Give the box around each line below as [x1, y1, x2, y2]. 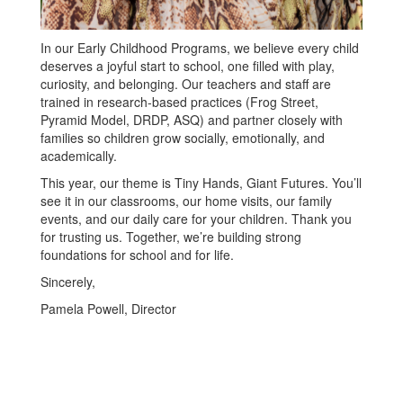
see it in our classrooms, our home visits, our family [40, 191, 332, 210]
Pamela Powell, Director [40, 299, 176, 318]
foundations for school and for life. [40, 245, 234, 264]
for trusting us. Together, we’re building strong [40, 227, 301, 246]
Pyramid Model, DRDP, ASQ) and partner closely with [40, 110, 343, 129]
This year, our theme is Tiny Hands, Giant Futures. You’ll [40, 173, 362, 192]
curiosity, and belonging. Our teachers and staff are [40, 74, 331, 93]
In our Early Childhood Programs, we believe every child [40, 38, 359, 57]
